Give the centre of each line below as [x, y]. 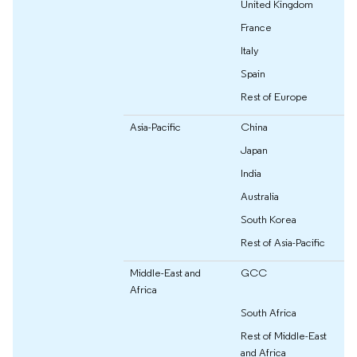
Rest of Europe [274, 96]
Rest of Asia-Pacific [283, 242]
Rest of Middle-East [284, 335]
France [256, 27]
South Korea [269, 219]
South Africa [269, 312]
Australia [260, 196]
